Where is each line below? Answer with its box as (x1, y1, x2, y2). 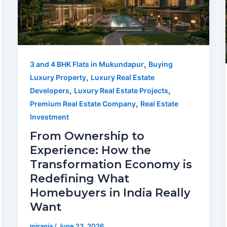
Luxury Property (29, 72, 86, 82)
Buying (148, 59, 173, 68)
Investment (29, 112, 69, 121)
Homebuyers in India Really (29, 186, 191, 200)
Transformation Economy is (29, 158, 192, 172)
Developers (29, 86, 69, 95)
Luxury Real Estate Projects (73, 86, 168, 95)
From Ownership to (29, 129, 144, 143)
